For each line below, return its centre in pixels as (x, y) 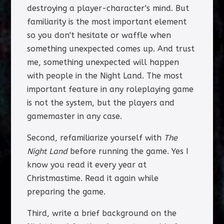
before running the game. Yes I (128, 151)
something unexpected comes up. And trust (110, 48)
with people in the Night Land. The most (104, 75)
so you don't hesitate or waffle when (99, 35)
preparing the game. (66, 191)
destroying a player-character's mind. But (108, 8)
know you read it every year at (86, 164)
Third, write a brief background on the (101, 213)
